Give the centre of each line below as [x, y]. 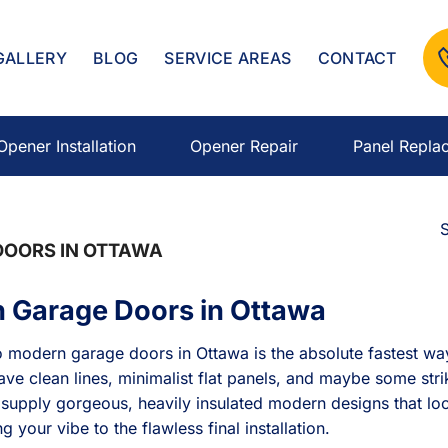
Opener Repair [244, 146]
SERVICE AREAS [228, 58]
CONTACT [357, 58]
